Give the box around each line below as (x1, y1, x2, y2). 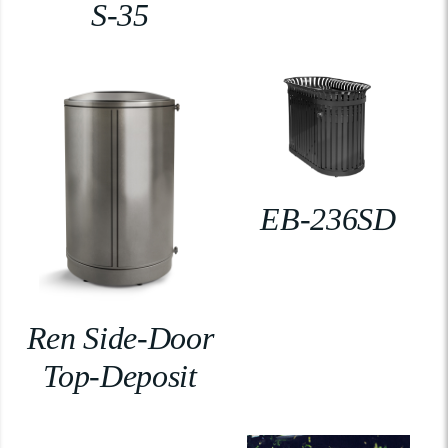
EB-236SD (260, 201, 396, 238)
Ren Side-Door (26, 320, 214, 357)
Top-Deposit (43, 358, 197, 395)
